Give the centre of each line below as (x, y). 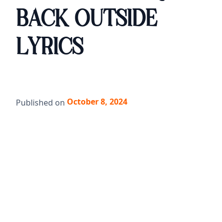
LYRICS (50, 49)
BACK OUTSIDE (86, 20)
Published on (40, 103)
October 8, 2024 (97, 102)
